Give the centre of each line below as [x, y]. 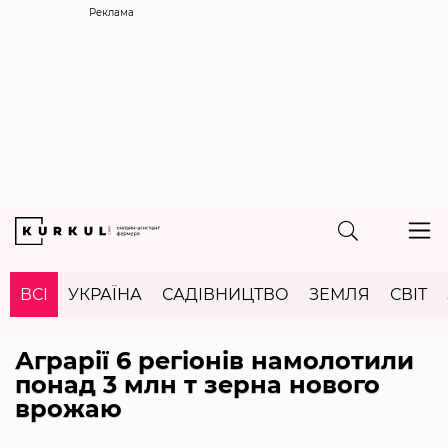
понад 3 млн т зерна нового [197, 384]
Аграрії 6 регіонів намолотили [214, 360]
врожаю [68, 408]
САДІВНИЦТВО [225, 294]
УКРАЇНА [105, 294]
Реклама [111, 12]
